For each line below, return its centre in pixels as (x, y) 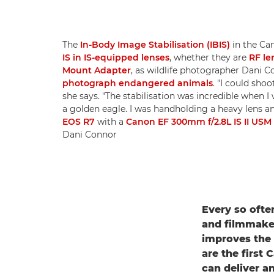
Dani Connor (90, 135)
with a (110, 122)
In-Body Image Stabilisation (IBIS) (155, 45)
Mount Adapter (97, 71)
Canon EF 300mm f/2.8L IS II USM (199, 122)
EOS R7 (79, 122)
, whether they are (209, 58)
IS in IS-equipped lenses (116, 58)
